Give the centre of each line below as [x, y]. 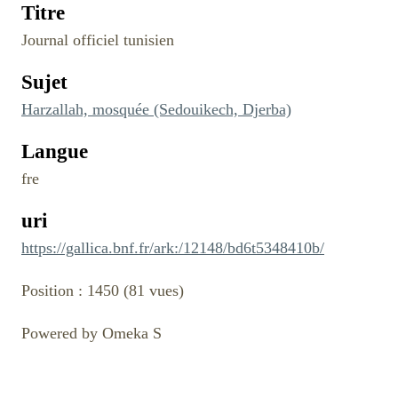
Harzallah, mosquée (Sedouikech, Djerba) [156, 109]
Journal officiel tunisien [98, 40]
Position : [54, 290]
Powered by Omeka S [92, 333]
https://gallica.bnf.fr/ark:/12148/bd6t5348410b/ [173, 247]
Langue [55, 151]
